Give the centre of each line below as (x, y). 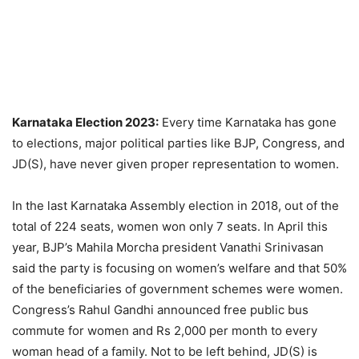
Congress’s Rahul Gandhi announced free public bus (160, 309)
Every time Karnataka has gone (248, 122)
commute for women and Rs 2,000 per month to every (165, 330)
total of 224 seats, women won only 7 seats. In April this (170, 226)
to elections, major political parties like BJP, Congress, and (178, 143)
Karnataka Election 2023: (85, 122)
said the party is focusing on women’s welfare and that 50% (179, 268)
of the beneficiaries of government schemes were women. (177, 288)
